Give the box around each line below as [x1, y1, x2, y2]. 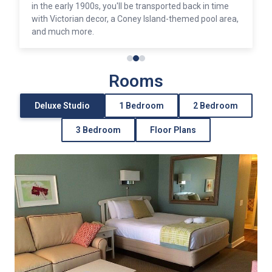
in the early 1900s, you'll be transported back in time [32, 1, 229, 11]
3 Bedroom [76, 125, 121, 135]
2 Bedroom [192, 101, 238, 110]
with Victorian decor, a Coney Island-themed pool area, [32, 14, 239, 24]
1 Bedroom [118, 101, 164, 110]
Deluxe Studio [34, 101, 90, 110]
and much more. [32, 27, 94, 36]
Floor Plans [150, 125, 196, 135]
